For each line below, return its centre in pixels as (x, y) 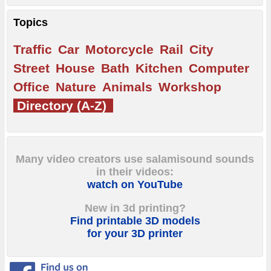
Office (31, 87)
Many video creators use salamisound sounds (135, 159)
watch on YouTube (135, 185)
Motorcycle (119, 49)
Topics (31, 23)
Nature (76, 87)
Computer (219, 68)
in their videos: (135, 172)
